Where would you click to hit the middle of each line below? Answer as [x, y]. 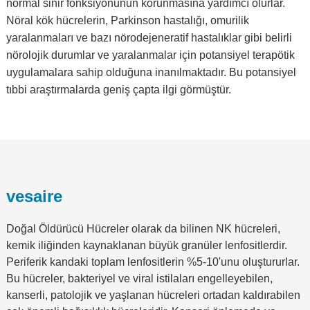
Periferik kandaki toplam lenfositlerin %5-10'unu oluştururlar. [153, 262]
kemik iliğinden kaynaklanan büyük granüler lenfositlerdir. [146, 245]
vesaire [34, 196]
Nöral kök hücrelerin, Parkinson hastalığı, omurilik [127, 20]
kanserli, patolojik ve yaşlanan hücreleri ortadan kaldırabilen [153, 295]
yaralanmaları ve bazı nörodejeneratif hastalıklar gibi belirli [149, 37]
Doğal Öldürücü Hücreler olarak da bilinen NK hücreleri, [143, 228]
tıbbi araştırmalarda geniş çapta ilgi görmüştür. [118, 89]
